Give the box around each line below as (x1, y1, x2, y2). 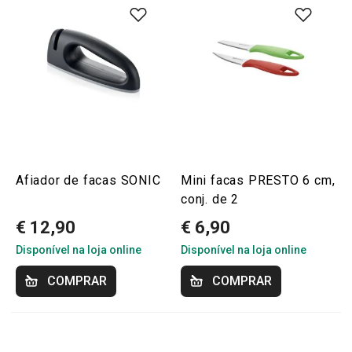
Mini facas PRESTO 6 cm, (181, 173, 335, 188)
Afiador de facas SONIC (16, 173, 161, 188)
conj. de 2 (181, 192, 239, 207)
